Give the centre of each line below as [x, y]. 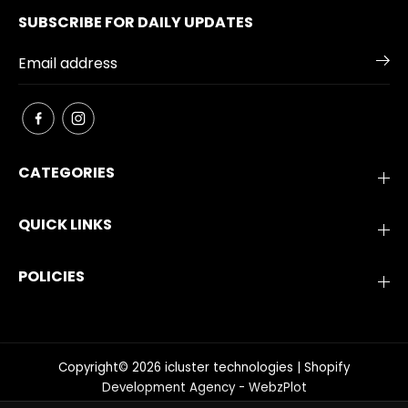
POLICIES [51, 276]
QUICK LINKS [65, 224]
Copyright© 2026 [112, 367]
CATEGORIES [66, 173]
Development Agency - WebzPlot [204, 388]
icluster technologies [229, 367]
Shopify [327, 367]
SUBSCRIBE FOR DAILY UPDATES [136, 22]
